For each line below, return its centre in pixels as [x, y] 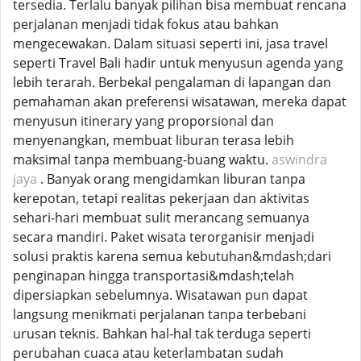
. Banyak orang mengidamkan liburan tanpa [171, 179]
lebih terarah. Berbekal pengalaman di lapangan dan [172, 82]
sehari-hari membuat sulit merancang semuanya [161, 218]
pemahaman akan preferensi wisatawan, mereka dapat [180, 102]
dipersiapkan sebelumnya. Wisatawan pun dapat [160, 295]
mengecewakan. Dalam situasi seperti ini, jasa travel [170, 44]
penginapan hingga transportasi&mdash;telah [154, 276]
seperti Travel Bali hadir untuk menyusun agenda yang [178, 63]
